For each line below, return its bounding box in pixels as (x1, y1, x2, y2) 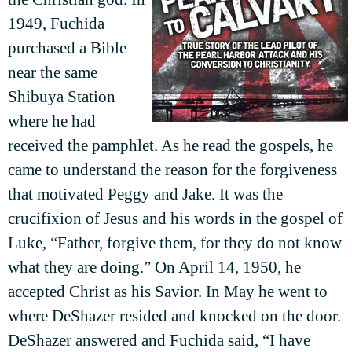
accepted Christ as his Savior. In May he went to (8, 282, 328, 302)
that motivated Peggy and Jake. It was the (8, 185, 283, 204)
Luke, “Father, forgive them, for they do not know (8, 233, 342, 253)
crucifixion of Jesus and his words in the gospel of (8, 209, 343, 229)
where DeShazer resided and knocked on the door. (8, 306, 341, 326)
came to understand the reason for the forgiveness (8, 160, 337, 180)
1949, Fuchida (8, 14, 104, 34)
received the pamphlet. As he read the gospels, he (8, 136, 333, 156)
